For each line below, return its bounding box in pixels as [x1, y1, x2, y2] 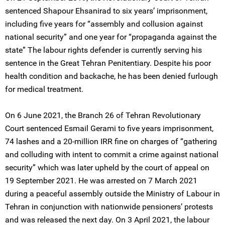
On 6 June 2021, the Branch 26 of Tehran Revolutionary [5, 110, 201, 120]
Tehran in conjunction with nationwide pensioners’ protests [5, 202, 213, 211]
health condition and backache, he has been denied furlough [5, 71, 218, 81]
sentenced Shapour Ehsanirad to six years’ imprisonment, [5, 6, 207, 16]
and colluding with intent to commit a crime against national [5, 150, 218, 159]
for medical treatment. [5, 84, 83, 94]
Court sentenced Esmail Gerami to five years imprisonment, [5, 124, 213, 133]
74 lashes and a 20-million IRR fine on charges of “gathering [5, 137, 217, 146]
